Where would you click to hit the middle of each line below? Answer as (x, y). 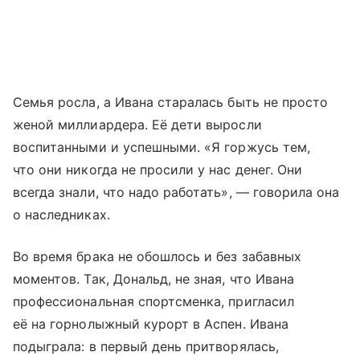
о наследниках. (61, 215)
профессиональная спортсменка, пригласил (153, 302)
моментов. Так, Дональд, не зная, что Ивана (154, 279)
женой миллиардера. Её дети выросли (137, 125)
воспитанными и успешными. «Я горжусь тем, (162, 147)
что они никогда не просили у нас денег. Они (158, 170)
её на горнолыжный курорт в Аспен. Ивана (151, 324)
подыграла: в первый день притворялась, (146, 347)
